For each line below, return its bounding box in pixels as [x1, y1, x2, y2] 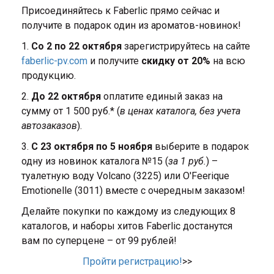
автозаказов [21, 120, 77, 131]
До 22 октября [31, 91, 101, 102]
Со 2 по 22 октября [31, 40, 122, 52]
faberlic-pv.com [21, 55, 87, 67]
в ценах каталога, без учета [120, 105, 240, 117]
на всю [210, 55, 245, 67]
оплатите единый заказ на [101, 91, 223, 102]
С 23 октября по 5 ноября [31, 141, 152, 152]
